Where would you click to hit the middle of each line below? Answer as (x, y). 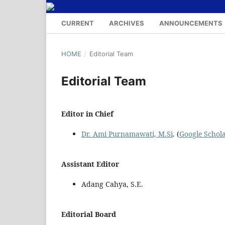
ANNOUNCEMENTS (191, 23)
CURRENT (78, 23)
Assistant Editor (90, 164)
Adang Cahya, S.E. (112, 184)
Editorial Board (89, 214)
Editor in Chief (87, 114)
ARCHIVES (127, 23)
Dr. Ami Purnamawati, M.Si (127, 134)
